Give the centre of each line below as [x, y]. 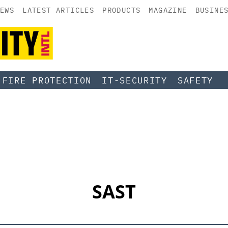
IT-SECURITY [135, 80]
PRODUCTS [122, 10]
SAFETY [195, 80]
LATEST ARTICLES [59, 10]
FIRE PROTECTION [47, 80]
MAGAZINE [168, 10]
